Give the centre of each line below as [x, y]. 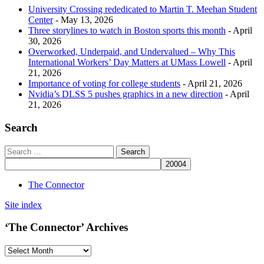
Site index [23, 204]
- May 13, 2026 [83, 20]
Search [21, 128]
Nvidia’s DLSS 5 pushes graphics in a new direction [126, 94]
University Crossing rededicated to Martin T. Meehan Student [143, 9]
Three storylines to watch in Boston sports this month [127, 31]
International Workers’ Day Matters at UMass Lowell [127, 62]
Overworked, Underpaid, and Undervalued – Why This [132, 52]
